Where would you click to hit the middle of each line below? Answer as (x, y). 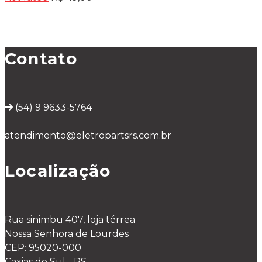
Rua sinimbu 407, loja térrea (70, 219)
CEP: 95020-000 (43, 247)
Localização (58, 170)
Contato (41, 58)
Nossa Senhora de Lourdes (67, 233)
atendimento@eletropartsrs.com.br (88, 135)
